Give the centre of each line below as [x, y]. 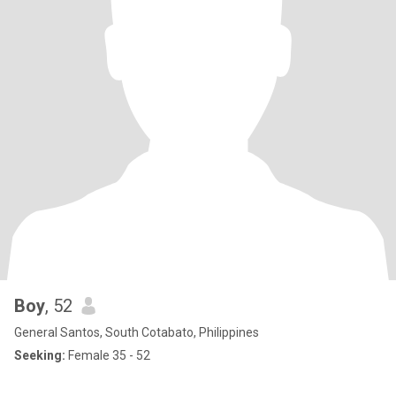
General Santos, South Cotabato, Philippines [137, 332]
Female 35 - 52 [108, 355]
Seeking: [40, 355]
